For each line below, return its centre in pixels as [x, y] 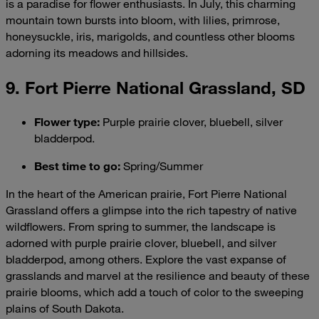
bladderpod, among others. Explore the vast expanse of [146, 260]
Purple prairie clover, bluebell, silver [191, 122]
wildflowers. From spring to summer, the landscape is [141, 227]
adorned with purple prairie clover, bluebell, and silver [141, 243]
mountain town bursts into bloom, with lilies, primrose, [143, 20]
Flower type [66, 122]
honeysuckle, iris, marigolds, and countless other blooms [150, 37]
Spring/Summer [162, 166]
